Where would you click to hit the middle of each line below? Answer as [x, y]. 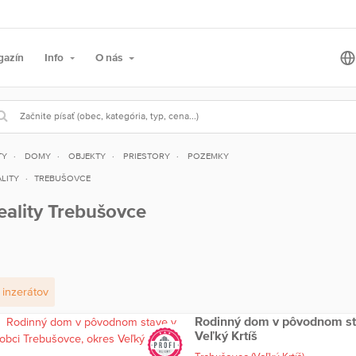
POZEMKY [208, 155]
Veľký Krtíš [226, 336]
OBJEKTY [87, 155]
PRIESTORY [146, 155]
